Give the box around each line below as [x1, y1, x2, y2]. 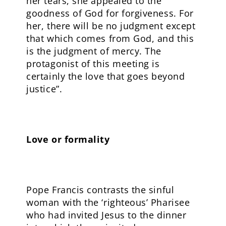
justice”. [26, 83, 63, 95]
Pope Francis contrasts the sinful [26, 184, 175, 196]
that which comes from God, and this [26, 32, 194, 44]
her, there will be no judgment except [26, 20, 196, 32]
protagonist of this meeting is [26, 58, 160, 70]
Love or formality [26, 133, 110, 145]
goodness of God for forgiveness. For [26, 7, 194, 19]
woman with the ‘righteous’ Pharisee [26, 196, 190, 208]
